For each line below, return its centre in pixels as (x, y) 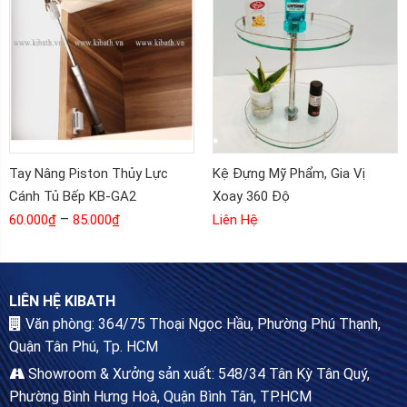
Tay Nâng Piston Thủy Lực (89, 173)
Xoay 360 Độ (251, 196)
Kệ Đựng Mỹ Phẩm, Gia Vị (289, 173)
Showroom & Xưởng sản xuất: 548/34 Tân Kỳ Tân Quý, (197, 373)
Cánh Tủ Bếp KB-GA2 (73, 196)
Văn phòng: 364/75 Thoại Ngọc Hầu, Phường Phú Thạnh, (201, 323)
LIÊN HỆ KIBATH (62, 301)
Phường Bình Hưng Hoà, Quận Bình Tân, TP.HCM (160, 396)
